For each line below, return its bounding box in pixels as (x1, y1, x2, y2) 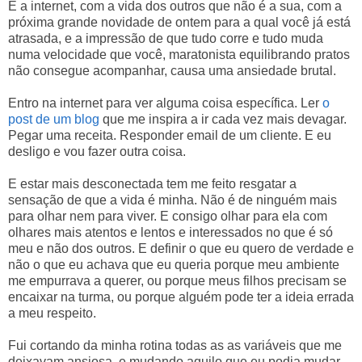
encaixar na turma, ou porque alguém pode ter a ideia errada (8, 289, 354, 304)
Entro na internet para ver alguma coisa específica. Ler (8, 95, 319, 110)
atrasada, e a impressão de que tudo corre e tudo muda (8, 31, 323, 45)
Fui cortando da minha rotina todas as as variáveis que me (8, 338, 342, 352)
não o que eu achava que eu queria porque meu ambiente (8, 257, 339, 271)
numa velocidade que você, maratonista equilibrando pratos (8, 47, 350, 61)
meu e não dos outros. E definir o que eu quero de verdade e (8, 241, 354, 255)
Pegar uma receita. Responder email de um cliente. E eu (8, 128, 331, 142)
